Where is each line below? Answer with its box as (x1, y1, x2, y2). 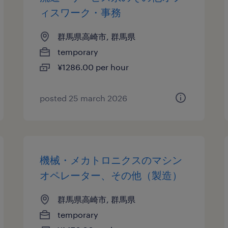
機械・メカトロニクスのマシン (40, 154, 183, 166)
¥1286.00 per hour (58, 62, 129, 72)
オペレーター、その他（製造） (40, 169, 183, 181)
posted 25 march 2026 (40, 93, 128, 103)
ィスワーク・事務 (40, 6, 122, 18)
